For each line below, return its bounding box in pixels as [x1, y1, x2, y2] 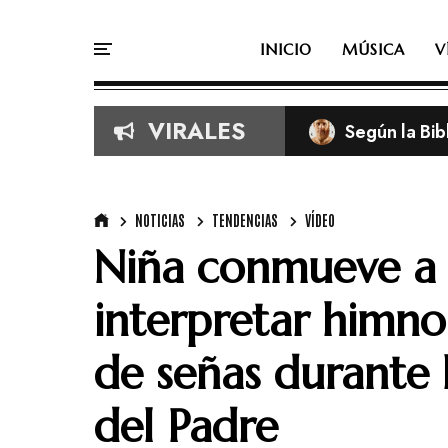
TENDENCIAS [212, 211, 278, 229]
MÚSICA [342, 40, 405, 59]
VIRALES [148, 114, 245, 148]
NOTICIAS [135, 211, 185, 229]
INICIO [260, 40, 312, 59]
